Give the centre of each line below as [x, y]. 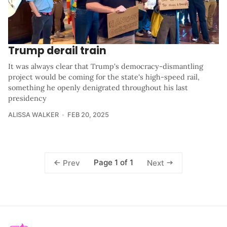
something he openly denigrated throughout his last [98, 88]
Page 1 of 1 [113, 163]
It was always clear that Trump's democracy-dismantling [106, 67]
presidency [27, 99]
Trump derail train [57, 51]
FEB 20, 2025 [88, 115]
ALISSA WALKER [33, 115]
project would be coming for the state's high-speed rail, [104, 77]
